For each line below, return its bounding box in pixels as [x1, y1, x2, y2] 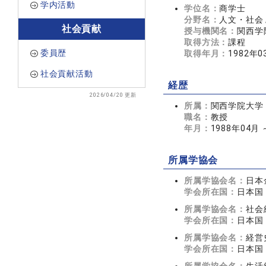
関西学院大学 [210, 101, 264, 110]
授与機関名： [184, 26, 237, 36]
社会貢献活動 [40, 69, 93, 78]
